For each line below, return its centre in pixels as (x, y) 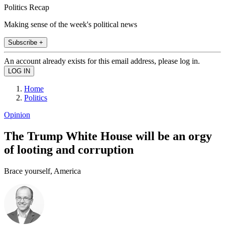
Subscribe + (26, 42)
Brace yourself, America (42, 171)
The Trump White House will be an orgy (108, 136)
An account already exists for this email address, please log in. (102, 61)
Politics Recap (27, 7)
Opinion (17, 115)
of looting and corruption (69, 149)
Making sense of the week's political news (71, 24)
